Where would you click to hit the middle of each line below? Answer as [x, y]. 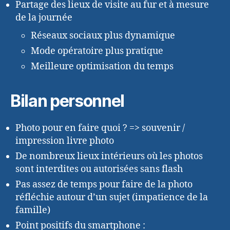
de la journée [45, 18]
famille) [33, 210]
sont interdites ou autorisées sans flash [99, 169]
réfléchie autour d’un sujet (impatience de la [112, 198]
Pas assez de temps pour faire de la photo [104, 185]
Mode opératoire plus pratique [97, 51]
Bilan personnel [68, 101]
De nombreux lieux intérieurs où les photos [109, 157]
